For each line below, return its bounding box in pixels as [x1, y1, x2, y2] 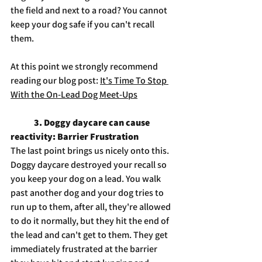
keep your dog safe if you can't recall [11, 18, 156, 30]
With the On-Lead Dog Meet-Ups [11, 88, 137, 101]
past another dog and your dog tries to [11, 187, 166, 199]
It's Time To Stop [100, 74, 168, 87]
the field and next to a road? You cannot [11, 4, 169, 16]
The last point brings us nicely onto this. [11, 144, 171, 157]
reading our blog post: [11, 74, 100, 87]
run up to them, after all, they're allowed [11, 201, 173, 213]
